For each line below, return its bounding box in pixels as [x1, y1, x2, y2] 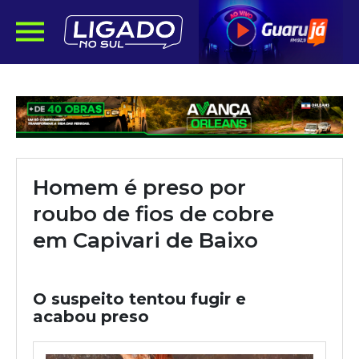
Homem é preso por [33, 175, 246, 200]
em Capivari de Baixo [33, 228, 258, 253]
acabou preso [33, 307, 149, 326]
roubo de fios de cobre [33, 201, 274, 227]
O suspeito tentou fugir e [33, 289, 246, 309]
